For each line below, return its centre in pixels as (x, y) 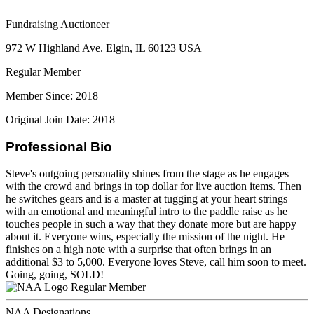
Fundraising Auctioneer (57, 24)
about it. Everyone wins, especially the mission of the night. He (145, 237)
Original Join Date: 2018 (60, 119)
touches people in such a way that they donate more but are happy (151, 224)
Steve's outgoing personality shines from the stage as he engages (147, 174)
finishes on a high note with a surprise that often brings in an (138, 250)
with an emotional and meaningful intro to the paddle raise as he (146, 212)
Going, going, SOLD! (55, 275)
